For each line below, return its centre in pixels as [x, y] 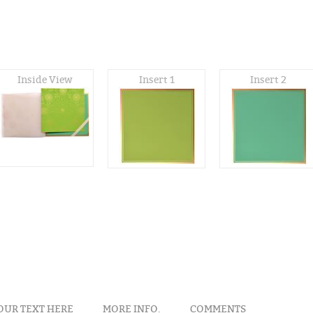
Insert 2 [268, 80]
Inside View [45, 80]
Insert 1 [156, 80]
